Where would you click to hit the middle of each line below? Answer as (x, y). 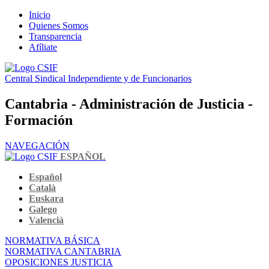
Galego (43, 209)
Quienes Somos (59, 26)
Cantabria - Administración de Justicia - (129, 104)
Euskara (46, 198)
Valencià (46, 220)
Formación (39, 120)
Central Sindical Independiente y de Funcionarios (98, 78)
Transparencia (55, 36)
